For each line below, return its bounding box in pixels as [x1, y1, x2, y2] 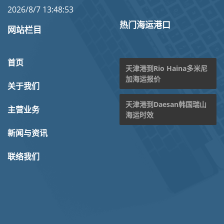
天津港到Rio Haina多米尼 [125, 63, 207, 73]
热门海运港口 [119, 20, 170, 30]
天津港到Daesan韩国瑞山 [125, 99, 206, 109]
